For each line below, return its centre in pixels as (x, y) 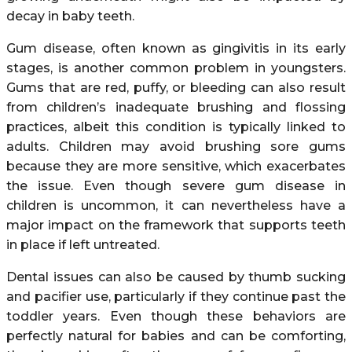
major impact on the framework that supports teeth (176, 225)
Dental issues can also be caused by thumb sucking (176, 277)
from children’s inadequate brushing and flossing (176, 107)
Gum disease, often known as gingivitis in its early (176, 48)
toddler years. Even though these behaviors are (176, 316)
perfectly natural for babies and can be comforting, (176, 335)
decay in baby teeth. (70, 16)
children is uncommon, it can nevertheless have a (176, 205)
